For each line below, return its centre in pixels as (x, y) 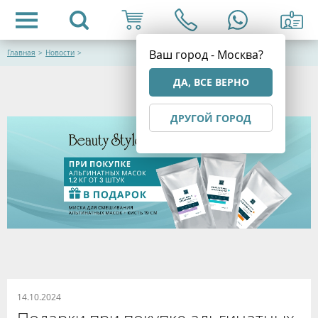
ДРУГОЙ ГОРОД (211, 118)
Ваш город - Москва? (206, 55)
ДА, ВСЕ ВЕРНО (211, 82)
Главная (21, 53)
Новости (60, 53)
